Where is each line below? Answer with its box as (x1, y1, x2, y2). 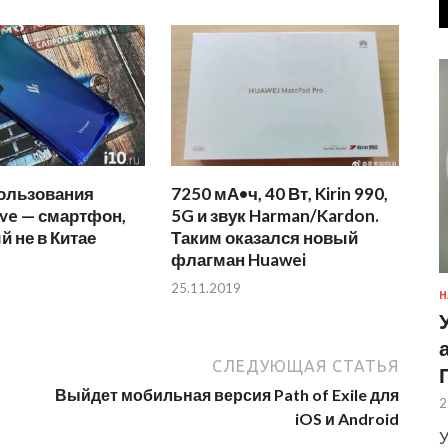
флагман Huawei (171, 248, 307, 270)
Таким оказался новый (171, 226, 359, 248)
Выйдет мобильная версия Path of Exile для (55, 385, 399, 405)
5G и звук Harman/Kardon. (171, 204, 380, 226)
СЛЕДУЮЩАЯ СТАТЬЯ (212, 357, 399, 376)
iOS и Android (295, 409, 399, 429)
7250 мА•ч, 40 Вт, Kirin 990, (171, 182, 389, 204)
